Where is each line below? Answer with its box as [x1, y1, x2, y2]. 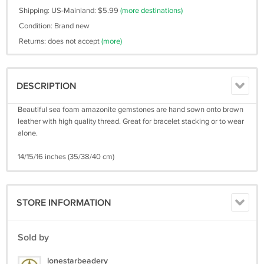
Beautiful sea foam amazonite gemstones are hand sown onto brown [18, 105, 243, 114]
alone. [18, 128, 38, 138]
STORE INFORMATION [16, 197, 111, 209]
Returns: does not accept [19, 37, 101, 46]
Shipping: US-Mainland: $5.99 [19, 6, 120, 15]
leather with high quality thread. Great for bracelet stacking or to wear [18, 117, 244, 126]
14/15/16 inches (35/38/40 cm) [18, 152, 114, 161]
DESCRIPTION [16, 81, 77, 92]
